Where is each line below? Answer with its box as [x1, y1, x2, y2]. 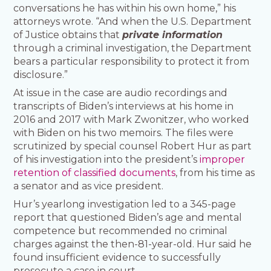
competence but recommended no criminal [13, 225, 228, 237]
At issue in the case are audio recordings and [13, 87, 228, 99]
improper [200, 154, 246, 166]
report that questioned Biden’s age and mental [13, 212, 243, 224]
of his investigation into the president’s [13, 154, 200, 166]
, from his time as [175, 167, 255, 179]
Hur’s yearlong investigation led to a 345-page [13, 198, 237, 211]
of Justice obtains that [13, 29, 123, 41]
